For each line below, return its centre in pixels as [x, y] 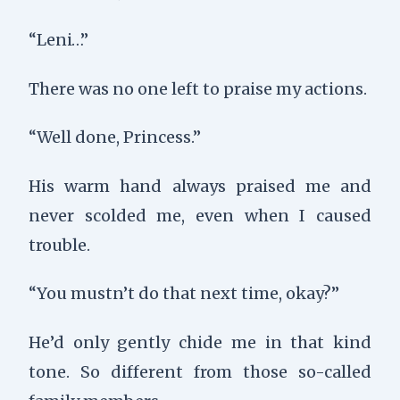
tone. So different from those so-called [200, 371]
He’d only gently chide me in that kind [200, 342]
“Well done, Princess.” [114, 137]
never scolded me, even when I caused [200, 215]
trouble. [59, 245]
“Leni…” [58, 39]
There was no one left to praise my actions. [197, 88]
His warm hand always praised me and [200, 186]
